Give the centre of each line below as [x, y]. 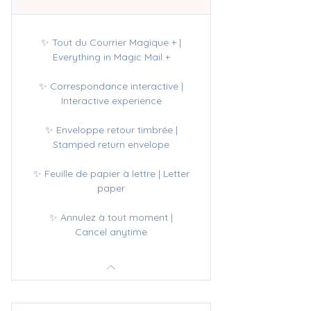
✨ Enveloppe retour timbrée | [111, 130]
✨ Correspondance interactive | [111, 86]
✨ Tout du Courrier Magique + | [111, 42]
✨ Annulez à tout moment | [111, 217]
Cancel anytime [111, 232]
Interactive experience [111, 101]
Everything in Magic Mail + [111, 57]
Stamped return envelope [111, 144]
